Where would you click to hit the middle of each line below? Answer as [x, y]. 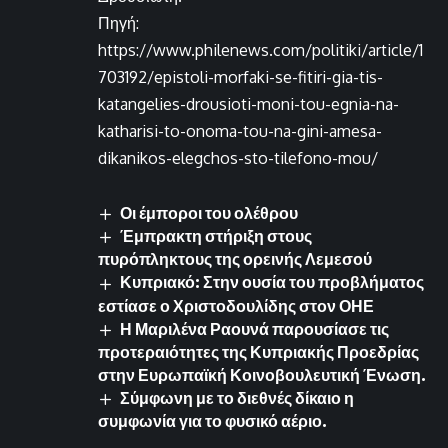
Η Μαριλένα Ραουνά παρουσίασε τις [255, 328]
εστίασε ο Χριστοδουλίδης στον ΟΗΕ [236, 305]
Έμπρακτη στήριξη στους [216, 236]
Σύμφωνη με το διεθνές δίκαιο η [237, 397]
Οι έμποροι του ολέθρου [209, 213]
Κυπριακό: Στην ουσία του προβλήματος [272, 282]
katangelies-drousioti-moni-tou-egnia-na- [248, 104]
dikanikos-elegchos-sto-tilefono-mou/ [238, 158]
